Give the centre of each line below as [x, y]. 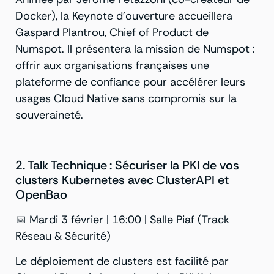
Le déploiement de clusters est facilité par [122, 261]
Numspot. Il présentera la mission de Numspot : [135, 49]
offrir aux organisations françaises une [112, 65]
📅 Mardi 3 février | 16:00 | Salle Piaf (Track [122, 219]
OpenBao [41, 194]
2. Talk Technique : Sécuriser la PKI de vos [128, 165]
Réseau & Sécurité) [63, 236]
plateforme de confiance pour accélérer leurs [130, 82]
